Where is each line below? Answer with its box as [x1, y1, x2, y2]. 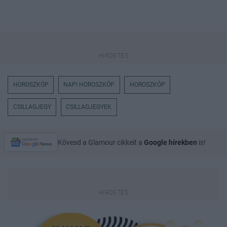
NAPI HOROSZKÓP [63, 81, 115, 89]
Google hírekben [144, 138, 197, 146]
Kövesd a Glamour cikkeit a [58, 138, 144, 146]
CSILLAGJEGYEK [66, 103, 112, 111]
